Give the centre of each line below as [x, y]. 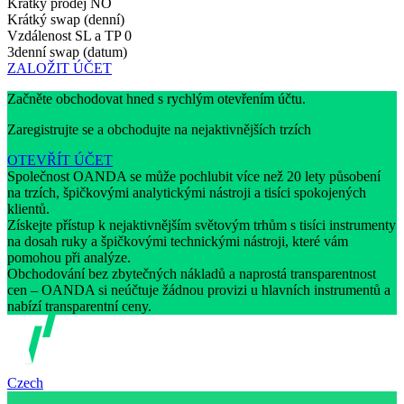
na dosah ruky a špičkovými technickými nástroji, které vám [178, 242]
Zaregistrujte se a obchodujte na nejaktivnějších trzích [159, 130]
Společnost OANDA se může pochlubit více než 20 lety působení [194, 177]
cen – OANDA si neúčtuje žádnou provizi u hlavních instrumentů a [199, 290]
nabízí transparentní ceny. [81, 307]
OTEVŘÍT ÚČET [60, 161]
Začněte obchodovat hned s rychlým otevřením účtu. [156, 99]
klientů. [30, 209]
